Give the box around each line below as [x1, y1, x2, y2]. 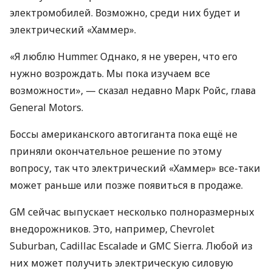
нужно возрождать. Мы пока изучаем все [10, 67, 210, 80]
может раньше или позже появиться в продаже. [10, 178, 243, 192]
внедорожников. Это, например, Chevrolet [10, 222, 214, 236]
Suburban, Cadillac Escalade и [10, 239, 149, 253]
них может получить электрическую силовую [10, 256, 233, 270]
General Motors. [10, 101, 83, 114]
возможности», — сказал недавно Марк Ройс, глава [10, 84, 256, 97]
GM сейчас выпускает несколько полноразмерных [10, 205, 254, 219]
